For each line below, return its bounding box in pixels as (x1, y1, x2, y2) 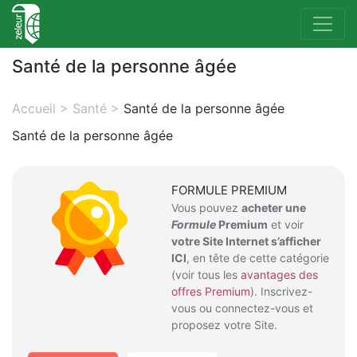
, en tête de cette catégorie (186, 251, 329, 265)
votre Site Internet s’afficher (171, 234, 321, 248)
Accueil (12, 100, 56, 116)
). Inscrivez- (250, 284, 312, 298)
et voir (268, 218, 304, 231)
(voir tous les (171, 268, 241, 281)
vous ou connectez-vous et (171, 301, 313, 315)
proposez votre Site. (171, 318, 277, 331)
